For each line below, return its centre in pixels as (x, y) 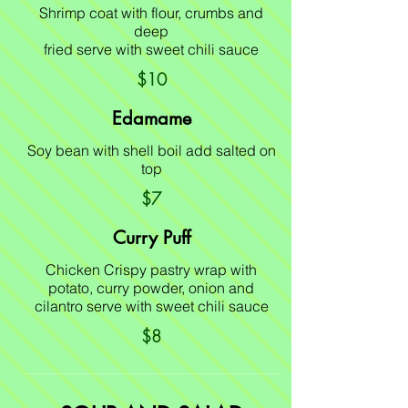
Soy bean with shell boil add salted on (151, 150)
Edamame (151, 118)
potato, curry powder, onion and (151, 288)
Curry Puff (151, 238)
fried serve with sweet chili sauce (151, 49)
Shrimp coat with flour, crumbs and (151, 13)
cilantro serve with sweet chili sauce (151, 306)
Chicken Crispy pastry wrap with (151, 270)
